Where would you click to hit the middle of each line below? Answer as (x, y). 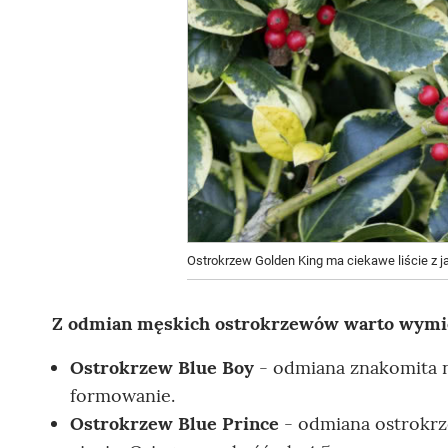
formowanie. (125, 395)
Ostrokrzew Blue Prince (174, 423)
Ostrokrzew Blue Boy (162, 367)
